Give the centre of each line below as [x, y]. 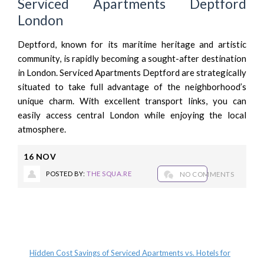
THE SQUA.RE [109, 173]
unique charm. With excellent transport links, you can [132, 100]
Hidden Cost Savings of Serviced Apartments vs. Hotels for [130, 253]
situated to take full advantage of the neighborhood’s [132, 86]
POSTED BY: [67, 173]
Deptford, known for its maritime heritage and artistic [132, 44]
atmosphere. [42, 129]
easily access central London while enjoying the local [132, 115]
